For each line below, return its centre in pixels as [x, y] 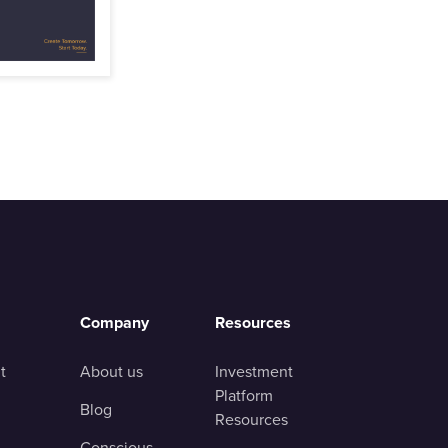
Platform [244, 395]
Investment [254, 371]
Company [114, 322]
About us [111, 371]
